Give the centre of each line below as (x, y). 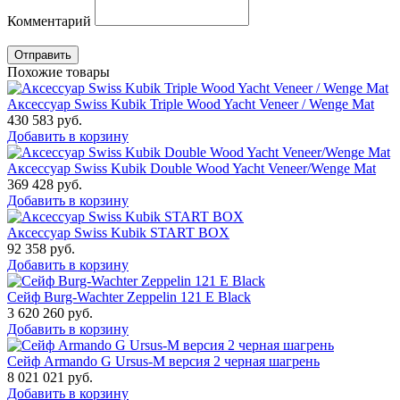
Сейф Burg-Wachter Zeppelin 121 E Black (129, 297)
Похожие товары (58, 72)
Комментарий (51, 21)
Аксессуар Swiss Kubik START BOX (118, 233)
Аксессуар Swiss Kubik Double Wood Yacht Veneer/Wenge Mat (192, 169)
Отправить (43, 55)
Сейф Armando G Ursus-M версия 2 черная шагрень (163, 362)
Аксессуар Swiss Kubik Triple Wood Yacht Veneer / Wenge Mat (191, 104)
